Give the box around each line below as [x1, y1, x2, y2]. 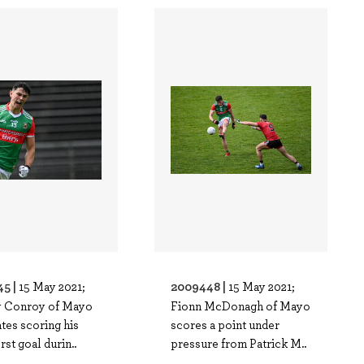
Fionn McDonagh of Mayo [171, 297, 311, 314]
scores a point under [171, 316, 280, 332]
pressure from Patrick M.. [171, 335, 307, 351]
